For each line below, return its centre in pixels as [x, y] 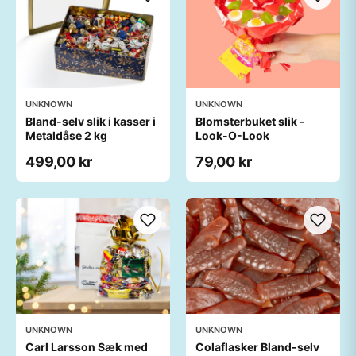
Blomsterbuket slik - [250, 121]
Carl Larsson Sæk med [87, 346]
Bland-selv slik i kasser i [91, 121]
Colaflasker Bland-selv [257, 346]
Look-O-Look [232, 135]
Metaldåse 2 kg [66, 135]
